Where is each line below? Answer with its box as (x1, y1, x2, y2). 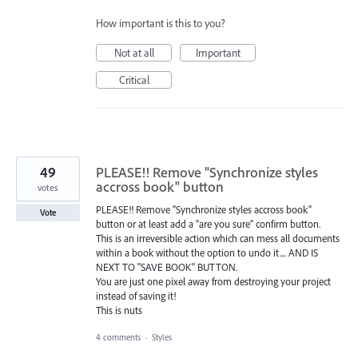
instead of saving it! (96, 289, 176, 303)
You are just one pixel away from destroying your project (96, 275, 331, 288)
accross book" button (96, 177, 224, 197)
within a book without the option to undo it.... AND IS (96, 246, 318, 260)
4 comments (96, 332, 141, 344)
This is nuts (96, 304, 142, 317)
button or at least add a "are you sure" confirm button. (96, 217, 320, 231)
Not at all (113, 46, 154, 61)
